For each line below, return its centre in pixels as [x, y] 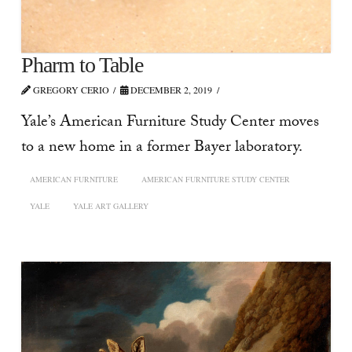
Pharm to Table [82, 65]
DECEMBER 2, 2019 [170, 90]
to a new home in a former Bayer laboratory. [161, 148]
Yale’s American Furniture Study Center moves [170, 123]
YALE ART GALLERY [110, 206]
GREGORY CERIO [70, 90]
